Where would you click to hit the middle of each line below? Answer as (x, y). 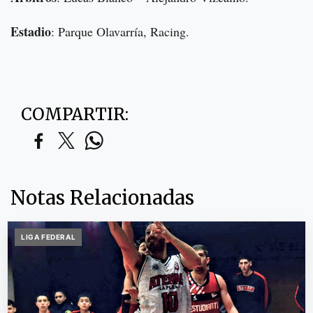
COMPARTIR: (75, 114)
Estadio (31, 31)
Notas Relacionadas (102, 197)
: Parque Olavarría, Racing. (120, 31)
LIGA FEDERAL (49, 236)
